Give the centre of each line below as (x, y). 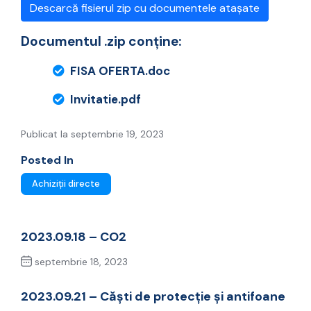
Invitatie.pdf (106, 100)
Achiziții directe (66, 184)
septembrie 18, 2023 (80, 262)
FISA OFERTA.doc (120, 71)
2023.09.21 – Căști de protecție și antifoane (153, 297)
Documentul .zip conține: (101, 42)
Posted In (47, 160)
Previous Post (69, 286)
